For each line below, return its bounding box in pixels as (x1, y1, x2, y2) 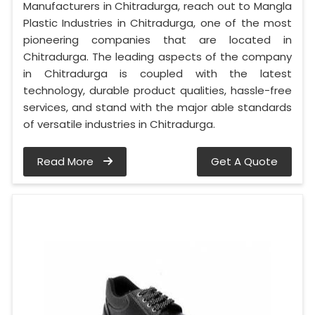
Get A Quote (211, 153, 278, 169)
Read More (37, 153, 96, 169)
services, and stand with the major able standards (23, 99, 292, 115)
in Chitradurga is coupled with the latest (23, 65, 292, 81)
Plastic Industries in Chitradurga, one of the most (23, 15, 292, 30)
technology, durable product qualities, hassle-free (23, 82, 292, 98)
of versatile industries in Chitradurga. (23, 116, 215, 131)
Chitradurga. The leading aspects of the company (23, 49, 292, 64)
